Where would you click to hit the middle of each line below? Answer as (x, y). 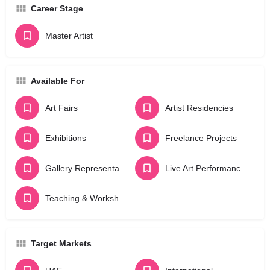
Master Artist (69, 35)
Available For (58, 80)
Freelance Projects (201, 138)
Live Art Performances (245, 168)
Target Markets (61, 243)
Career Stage (57, 8)
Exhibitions (66, 138)
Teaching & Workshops (123, 198)
